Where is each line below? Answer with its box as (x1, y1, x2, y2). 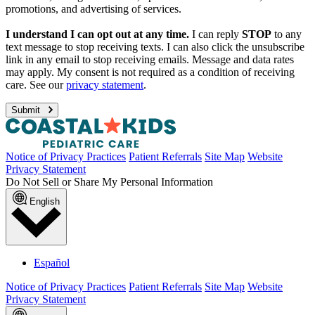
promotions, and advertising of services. (6, 3, 181, 15)
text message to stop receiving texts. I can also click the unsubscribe (6, 41, 304, 53)
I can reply (189, 28, 242, 41)
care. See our (6, 79, 66, 91)
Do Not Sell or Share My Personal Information (6, 176, 213, 188)
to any (271, 28, 302, 41)
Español (34, 257, 70, 269)
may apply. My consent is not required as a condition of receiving (6, 66, 295, 79)
